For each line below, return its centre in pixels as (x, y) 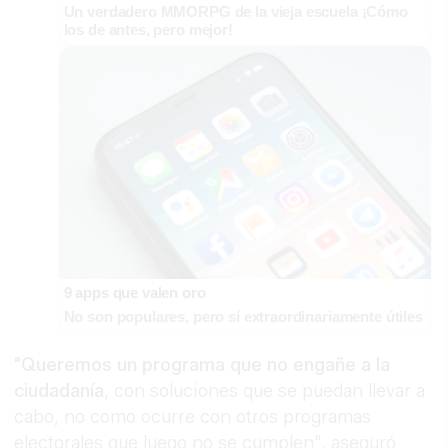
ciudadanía (59, 390)
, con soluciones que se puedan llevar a (265, 390)
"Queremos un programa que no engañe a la (202, 364)
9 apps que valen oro (134, 292)
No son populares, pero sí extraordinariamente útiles (243, 316)
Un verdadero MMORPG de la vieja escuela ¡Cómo (235, 12)
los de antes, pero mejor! (148, 30)
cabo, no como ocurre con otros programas (193, 416)
